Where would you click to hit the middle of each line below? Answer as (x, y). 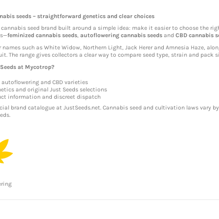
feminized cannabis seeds (42, 35)
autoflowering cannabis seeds (121, 35)
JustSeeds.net (82, 108)
